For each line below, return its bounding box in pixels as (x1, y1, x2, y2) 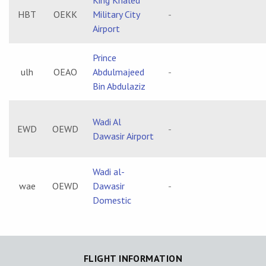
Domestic (93, 194, 131, 206)
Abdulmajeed (93, 66, 144, 78)
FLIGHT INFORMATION (83, 252, 183, 264)
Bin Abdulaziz (93, 80, 145, 92)
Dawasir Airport (93, 130, 154, 142)
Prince (93, 52, 116, 64)
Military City (93, 8, 140, 20)
